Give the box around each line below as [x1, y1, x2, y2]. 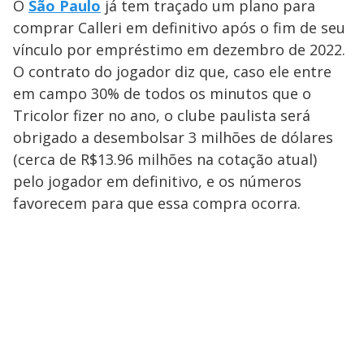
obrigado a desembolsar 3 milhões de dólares [13, 127, 333, 147]
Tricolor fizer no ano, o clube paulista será [13, 105, 310, 125]
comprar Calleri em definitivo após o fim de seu [13, 17, 345, 37]
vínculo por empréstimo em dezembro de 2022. [13, 39, 345, 59]
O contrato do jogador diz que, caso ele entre [13, 61, 331, 81]
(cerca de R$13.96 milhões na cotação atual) [13, 149, 317, 169]
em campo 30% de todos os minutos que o [13, 83, 311, 103]
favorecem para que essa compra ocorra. [13, 193, 301, 213]
